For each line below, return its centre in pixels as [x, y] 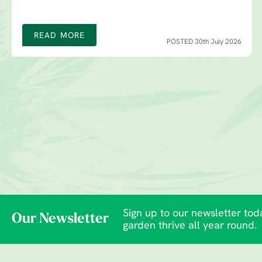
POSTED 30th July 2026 [204, 42]
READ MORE [60, 36]
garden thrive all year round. [190, 226]
